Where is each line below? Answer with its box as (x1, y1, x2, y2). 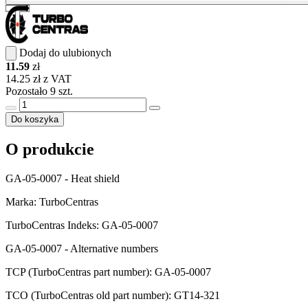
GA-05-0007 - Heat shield (5, 172, 120, 184)
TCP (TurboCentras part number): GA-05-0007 (5, 265, 211, 278)
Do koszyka (11, 113, 58, 124)
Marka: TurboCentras (5, 195, 98, 208)
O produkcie (5, 140, 94, 158)
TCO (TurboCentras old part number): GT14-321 (5, 289, 220, 301)
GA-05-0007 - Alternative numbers (5, 242, 158, 254)
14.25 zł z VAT (5, 72, 71, 85)
